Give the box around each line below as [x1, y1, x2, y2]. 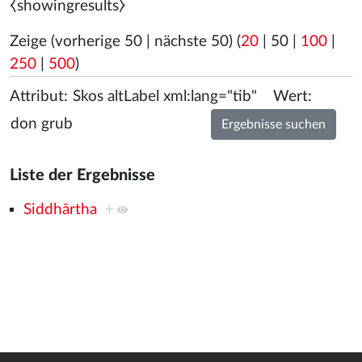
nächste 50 [154, 34, 229, 49]
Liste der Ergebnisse [10, 167, 155, 183]
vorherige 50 [55, 34, 142, 49]
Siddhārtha [23, 202, 97, 217]
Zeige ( [10, 34, 55, 49]
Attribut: [10, 89, 68, 104]
